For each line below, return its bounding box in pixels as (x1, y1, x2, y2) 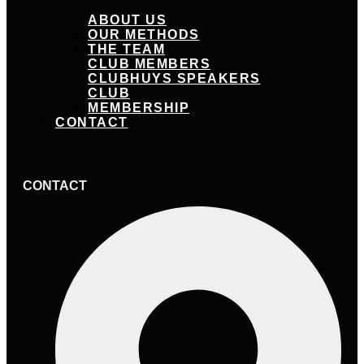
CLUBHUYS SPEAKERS (88, 71, 261, 85)
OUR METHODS (88, 27, 200, 41)
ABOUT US (88, 12, 167, 27)
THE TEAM (88, 41, 165, 56)
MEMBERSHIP (88, 100, 189, 115)
